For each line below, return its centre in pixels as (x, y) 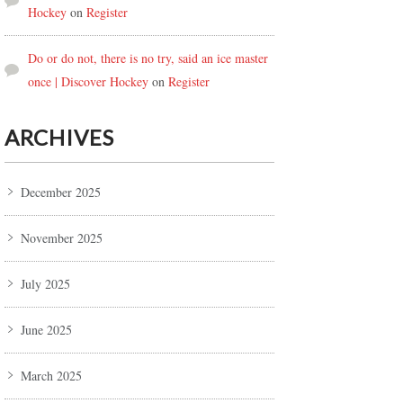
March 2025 (51, 376)
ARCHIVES (59, 138)
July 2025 (45, 284)
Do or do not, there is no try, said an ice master (148, 58)
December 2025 (61, 193)
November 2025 (62, 238)
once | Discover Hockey (88, 82)
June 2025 (46, 330)
